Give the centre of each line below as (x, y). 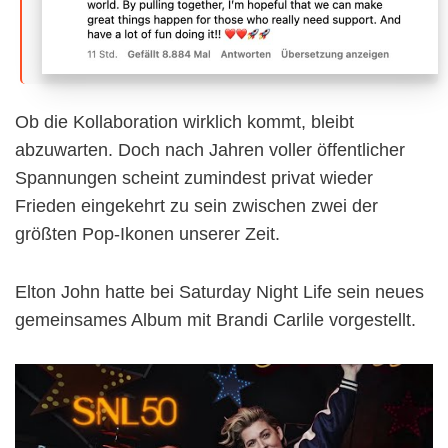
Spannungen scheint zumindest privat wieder (194, 178)
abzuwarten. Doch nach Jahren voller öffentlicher (210, 150)
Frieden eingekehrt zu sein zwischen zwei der (196, 206)
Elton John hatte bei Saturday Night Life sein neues (219, 292)
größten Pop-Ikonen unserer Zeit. (147, 234)
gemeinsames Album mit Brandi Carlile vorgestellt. (215, 320)
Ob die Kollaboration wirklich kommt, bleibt (184, 122)
